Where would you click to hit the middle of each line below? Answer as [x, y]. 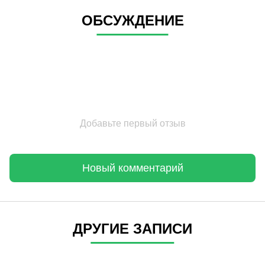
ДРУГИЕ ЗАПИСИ [132, 229]
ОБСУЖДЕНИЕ [132, 21]
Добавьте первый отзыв [132, 124]
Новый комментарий [132, 168]
